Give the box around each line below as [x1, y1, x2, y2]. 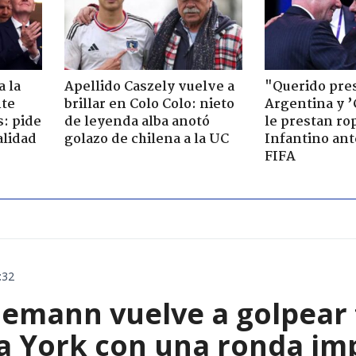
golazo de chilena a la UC [64, 129, 229, 151]
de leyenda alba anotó [64, 111, 210, 133]
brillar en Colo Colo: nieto [64, 94, 234, 116]
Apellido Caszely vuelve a [64, 76, 234, 99]
